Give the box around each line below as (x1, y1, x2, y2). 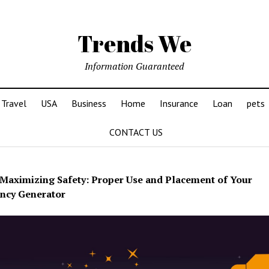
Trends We (77, 28, 192, 59)
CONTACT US (109, 126, 163, 138)
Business (71, 97, 106, 109)
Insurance (159, 97, 198, 109)
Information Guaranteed (85, 59, 184, 73)
